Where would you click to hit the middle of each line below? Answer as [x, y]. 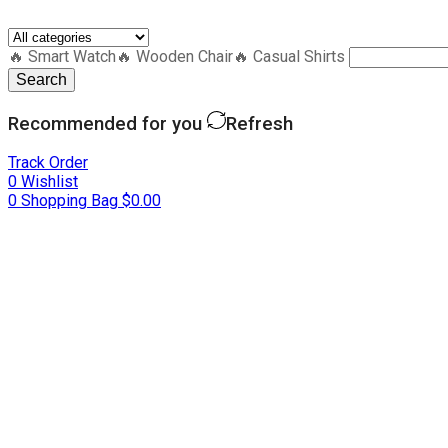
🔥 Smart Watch [62, 56]
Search [41, 79]
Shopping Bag [71, 201]
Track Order [48, 163]
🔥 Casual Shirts [289, 56]
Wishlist [49, 182]
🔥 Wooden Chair [174, 56]
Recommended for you [107, 123]
